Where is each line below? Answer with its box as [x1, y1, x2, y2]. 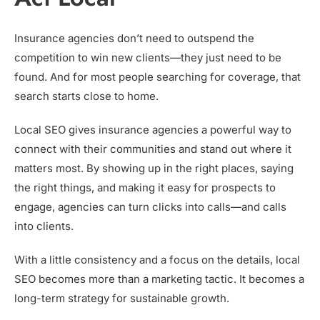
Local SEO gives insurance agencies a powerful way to [14, 123, 291, 137]
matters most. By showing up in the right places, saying [14, 161, 294, 176]
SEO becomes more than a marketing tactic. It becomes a [14, 272, 304, 286]
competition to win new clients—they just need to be [14, 51, 281, 65]
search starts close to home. [14, 89, 159, 104]
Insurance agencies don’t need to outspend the [14, 31, 254, 46]
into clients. [14, 219, 74, 234]
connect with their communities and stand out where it [14, 142, 291, 156]
